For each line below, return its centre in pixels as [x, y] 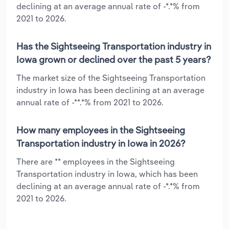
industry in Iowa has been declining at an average [110, 90]
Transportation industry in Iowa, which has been [107, 174]
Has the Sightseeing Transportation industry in [114, 46]
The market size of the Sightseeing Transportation [111, 77]
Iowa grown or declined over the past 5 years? [114, 59]
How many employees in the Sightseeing [101, 130]
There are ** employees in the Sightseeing [96, 161]
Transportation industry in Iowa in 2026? [101, 143]
